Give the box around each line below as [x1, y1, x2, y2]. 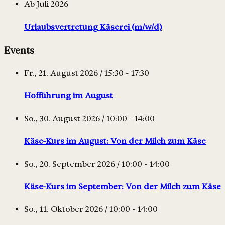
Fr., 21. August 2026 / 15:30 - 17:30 [24, 68, 149, 78]
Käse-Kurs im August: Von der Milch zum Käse [24, 136, 206, 146]
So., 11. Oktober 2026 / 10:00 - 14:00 [24, 204, 158, 214]
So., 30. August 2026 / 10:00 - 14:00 [24, 114, 155, 124]
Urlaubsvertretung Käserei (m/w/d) [24, 22, 162, 32]
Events [4, 44, 34, 56]
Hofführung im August [24, 90, 113, 100]
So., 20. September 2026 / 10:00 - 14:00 [24, 159, 170, 169]
